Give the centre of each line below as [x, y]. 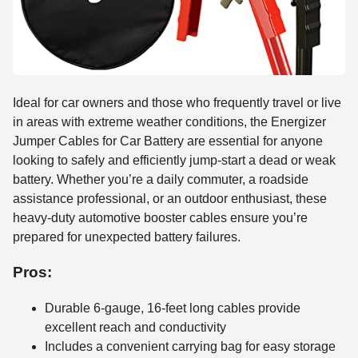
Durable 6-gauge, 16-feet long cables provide [173, 308]
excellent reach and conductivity [135, 328]
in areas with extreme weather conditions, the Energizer [169, 121]
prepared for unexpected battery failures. [127, 237]
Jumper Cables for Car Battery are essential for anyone [168, 141]
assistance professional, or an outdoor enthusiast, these [170, 198]
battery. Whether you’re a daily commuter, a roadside [161, 179]
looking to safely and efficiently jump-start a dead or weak [174, 160]
